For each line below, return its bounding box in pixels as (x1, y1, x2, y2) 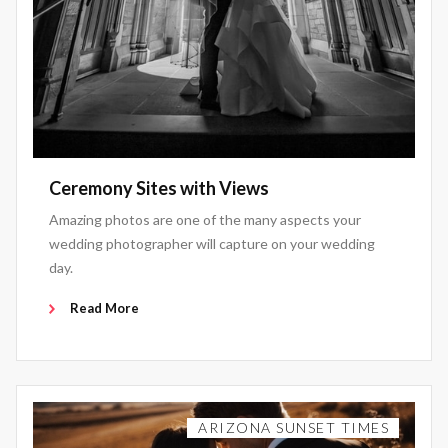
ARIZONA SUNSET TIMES (198, 419, 389, 437)
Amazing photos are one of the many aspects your (49, 211, 361, 229)
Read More (70, 300, 139, 317)
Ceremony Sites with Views (49, 177, 269, 200)
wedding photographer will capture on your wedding (49, 235, 375, 253)
